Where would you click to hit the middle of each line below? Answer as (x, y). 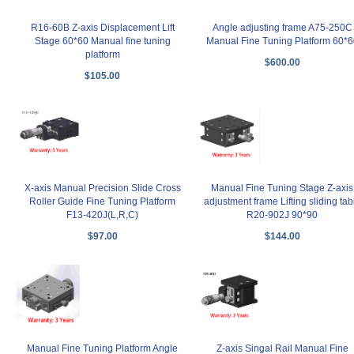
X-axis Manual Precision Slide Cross (102, 188)
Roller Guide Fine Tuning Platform (103, 201)
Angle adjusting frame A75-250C (282, 27)
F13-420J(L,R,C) (103, 215)
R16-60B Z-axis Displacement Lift (102, 27)
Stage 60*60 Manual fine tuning (102, 41)
